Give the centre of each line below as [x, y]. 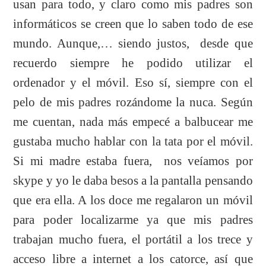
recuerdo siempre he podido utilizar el [133, 63]
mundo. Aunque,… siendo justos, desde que [133, 43]
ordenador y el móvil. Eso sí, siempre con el [133, 82]
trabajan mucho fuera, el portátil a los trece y [133, 239]
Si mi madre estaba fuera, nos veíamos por [133, 161]
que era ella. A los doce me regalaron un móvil [133, 200]
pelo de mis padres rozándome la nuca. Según [133, 102]
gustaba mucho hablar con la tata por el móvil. [133, 141]
